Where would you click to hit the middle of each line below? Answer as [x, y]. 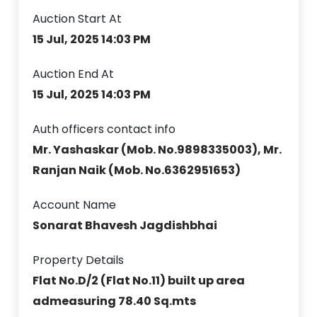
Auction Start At [77, 18]
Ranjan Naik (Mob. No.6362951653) [137, 170]
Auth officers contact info [104, 129]
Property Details [79, 260]
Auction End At [74, 74]
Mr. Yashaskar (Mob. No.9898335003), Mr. [157, 149]
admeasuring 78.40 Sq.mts [115, 301]
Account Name [75, 204]
